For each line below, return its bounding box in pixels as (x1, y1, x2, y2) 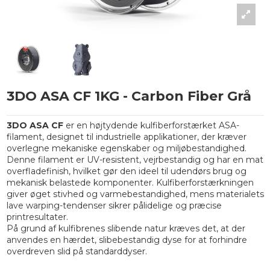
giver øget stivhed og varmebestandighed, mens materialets (6, 189, 264, 200)
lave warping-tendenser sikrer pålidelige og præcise (6, 200, 222, 212)
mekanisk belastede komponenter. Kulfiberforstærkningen (6, 177, 254, 189)
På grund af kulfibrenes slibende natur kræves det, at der (6, 223, 245, 234)
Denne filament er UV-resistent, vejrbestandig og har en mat (6, 154, 263, 166)
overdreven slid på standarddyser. (6, 246, 147, 257)
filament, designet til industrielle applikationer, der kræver (6, 131, 246, 143)
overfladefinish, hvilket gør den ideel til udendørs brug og (6, 166, 246, 177)
